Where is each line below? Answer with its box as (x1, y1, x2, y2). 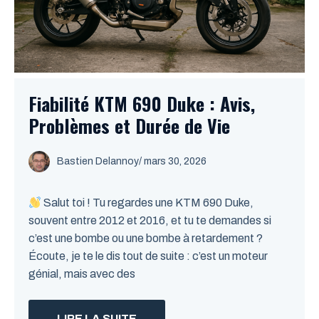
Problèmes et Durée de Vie (28, 112, 230, 140)
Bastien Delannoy (57, 156, 139, 167)
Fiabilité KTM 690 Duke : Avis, (28, 90, 255, 117)
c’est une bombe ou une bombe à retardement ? (28, 232, 263, 244)
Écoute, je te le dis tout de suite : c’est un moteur (28, 250, 268, 262)
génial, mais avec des (28, 268, 135, 280)
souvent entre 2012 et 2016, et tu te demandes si (28, 214, 271, 226)
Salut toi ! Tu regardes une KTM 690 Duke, (41, 197, 254, 209)
